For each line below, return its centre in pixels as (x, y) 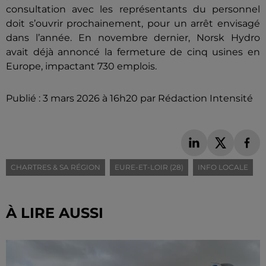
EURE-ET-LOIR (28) (149, 167)
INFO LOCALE (223, 167)
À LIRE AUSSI (55, 213)
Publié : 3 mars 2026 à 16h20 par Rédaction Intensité (129, 98)
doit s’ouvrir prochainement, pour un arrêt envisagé (133, 23)
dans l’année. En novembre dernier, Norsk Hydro (133, 38)
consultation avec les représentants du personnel (133, 9)
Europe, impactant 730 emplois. (81, 66)
